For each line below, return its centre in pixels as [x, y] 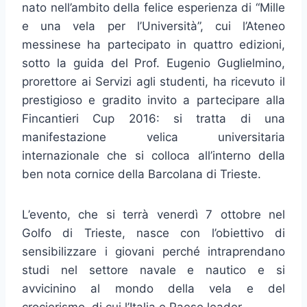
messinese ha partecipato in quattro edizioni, [153, 45]
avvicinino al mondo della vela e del [153, 289]
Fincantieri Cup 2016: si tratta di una [153, 119]
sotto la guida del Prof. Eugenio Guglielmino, [153, 63]
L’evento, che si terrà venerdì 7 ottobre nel [153, 215]
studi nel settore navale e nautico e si [153, 270]
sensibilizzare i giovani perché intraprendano [153, 252]
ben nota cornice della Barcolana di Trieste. [142, 174]
